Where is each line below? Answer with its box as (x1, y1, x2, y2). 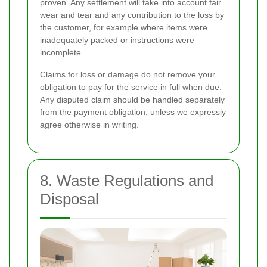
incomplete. (40, 48, 83, 58)
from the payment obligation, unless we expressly (40, 107, 226, 117)
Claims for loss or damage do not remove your (40, 70, 215, 80)
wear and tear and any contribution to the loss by (40, 10, 224, 20)
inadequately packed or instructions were (40, 35, 194, 45)
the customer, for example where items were (40, 23, 207, 33)
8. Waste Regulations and (40, 172, 213, 190)
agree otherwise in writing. (40, 120, 139, 130)
